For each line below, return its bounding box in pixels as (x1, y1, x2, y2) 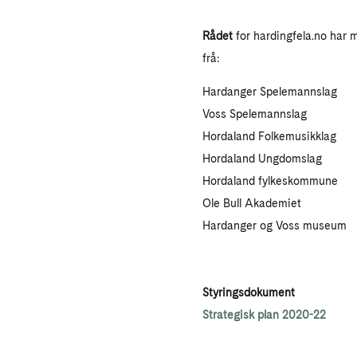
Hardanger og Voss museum (202, 218, 347, 232)
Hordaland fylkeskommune (202, 174, 338, 187)
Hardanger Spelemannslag (202, 84, 337, 98)
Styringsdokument (202, 285, 295, 299)
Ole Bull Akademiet (202, 196, 301, 210)
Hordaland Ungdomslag (202, 151, 322, 165)
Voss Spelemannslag (202, 107, 307, 120)
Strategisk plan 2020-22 (202, 308, 326, 321)
